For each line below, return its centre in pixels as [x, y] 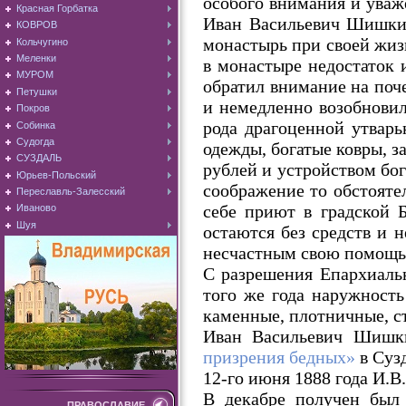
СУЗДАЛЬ [39, 158]
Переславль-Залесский [71, 192]
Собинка [36, 125]
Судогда [35, 141]
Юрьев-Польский [56, 174]
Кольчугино [42, 41]
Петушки [37, 91]
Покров [33, 108]
